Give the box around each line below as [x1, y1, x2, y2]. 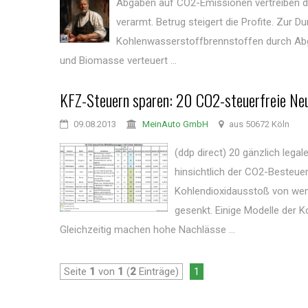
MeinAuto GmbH [142, 119, 208, 129]
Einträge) [136, 265, 179, 278]
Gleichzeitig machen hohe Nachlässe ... [60, 223, 235, 236]
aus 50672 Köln [227, 119, 289, 129]
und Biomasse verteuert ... [60, 54, 177, 67]
